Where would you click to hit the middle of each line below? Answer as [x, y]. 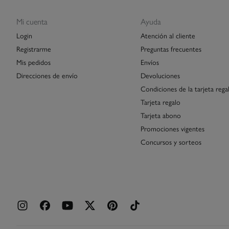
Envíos [150, 62]
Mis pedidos [33, 62]
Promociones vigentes [172, 128]
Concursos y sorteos [171, 141]
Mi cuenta [32, 21]
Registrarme [34, 48]
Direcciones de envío [47, 75]
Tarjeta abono [161, 115]
